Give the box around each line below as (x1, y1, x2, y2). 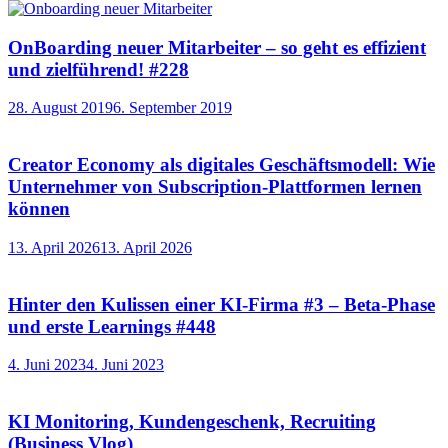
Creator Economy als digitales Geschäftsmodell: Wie (8, 154, 435, 176)
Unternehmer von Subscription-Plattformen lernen (8, 176, 422, 198)
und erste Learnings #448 (8, 315, 216, 337)
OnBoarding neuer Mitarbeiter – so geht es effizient (8, 36, 426, 58)
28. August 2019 (8, 99, 113, 117)
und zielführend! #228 (8, 58, 189, 80)
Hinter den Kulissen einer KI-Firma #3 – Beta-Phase (8, 293, 435, 315)
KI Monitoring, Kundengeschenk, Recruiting (8, 411, 376, 433)
